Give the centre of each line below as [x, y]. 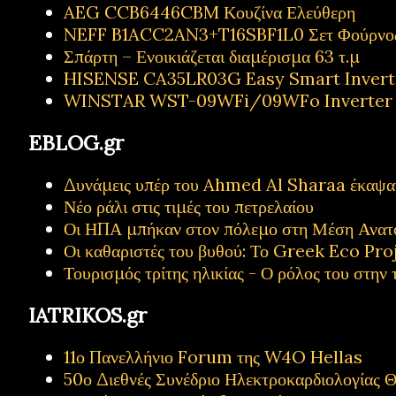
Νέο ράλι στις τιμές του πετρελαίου [189, 206]
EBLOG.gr [76, 142]
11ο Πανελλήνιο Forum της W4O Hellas [213, 357]
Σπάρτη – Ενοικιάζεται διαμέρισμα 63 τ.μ [212, 56]
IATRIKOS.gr [88, 315]
